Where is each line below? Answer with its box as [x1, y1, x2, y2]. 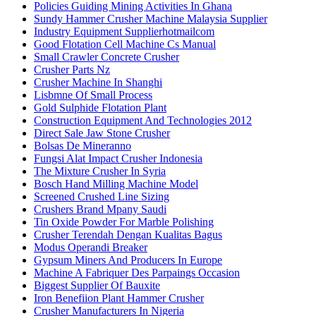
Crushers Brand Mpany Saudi [34, 203, 166, 216]
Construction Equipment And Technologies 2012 [34, 114, 252, 127]
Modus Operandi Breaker [34, 241, 147, 254]
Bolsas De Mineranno [34, 140, 131, 152]
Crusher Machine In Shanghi [34, 76, 162, 89]
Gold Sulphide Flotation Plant [34, 102, 166, 114]
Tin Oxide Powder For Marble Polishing [34, 216, 214, 229]
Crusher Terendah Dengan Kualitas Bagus [34, 229, 222, 241]
